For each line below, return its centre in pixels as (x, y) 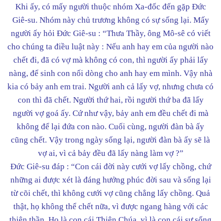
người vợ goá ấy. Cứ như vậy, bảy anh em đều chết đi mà (110, 113)
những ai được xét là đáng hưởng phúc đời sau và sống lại (110, 180)
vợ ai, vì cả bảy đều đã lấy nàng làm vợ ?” (110, 153)
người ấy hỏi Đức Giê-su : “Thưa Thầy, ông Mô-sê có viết (110, 33)
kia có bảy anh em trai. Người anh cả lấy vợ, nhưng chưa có (110, 86)
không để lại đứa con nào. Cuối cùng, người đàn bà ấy (110, 126)
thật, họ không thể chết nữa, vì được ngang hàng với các (110, 206)
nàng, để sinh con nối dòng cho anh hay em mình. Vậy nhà (110, 73)
